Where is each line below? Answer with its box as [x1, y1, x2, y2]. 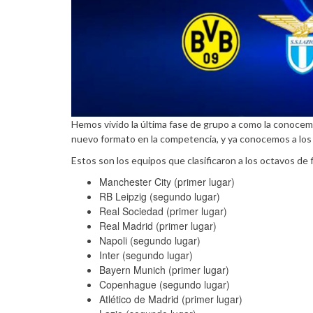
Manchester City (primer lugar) [99, 174, 235, 189]
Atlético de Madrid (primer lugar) [99, 291, 242, 306]
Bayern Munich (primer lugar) [99, 262, 229, 277]
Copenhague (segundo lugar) [99, 277, 230, 291]
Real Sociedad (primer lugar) [99, 203, 227, 218]
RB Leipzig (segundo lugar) [99, 189, 220, 203]
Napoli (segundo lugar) [99, 233, 201, 247]
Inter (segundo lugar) [99, 247, 193, 262]
